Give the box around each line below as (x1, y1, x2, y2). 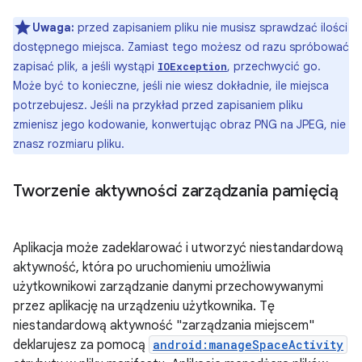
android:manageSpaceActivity (153, 337, 343, 352)
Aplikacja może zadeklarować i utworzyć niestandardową (13, 240, 343, 256)
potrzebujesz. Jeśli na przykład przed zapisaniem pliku (13, 98, 303, 112)
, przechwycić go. (227, 59, 321, 74)
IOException (158, 60, 227, 73)
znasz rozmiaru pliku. (13, 137, 124, 151)
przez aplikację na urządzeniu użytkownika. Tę (13, 298, 275, 314)
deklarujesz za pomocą (13, 337, 149, 353)
